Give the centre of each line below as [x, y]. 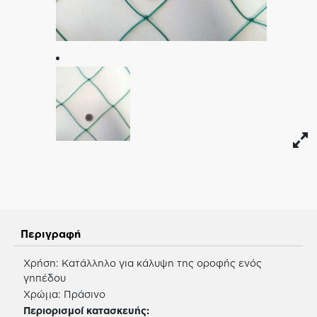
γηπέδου [44, 277]
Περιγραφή [50, 234]
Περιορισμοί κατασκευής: [86, 310]
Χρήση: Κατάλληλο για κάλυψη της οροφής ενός [142, 263]
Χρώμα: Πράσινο [64, 294]
